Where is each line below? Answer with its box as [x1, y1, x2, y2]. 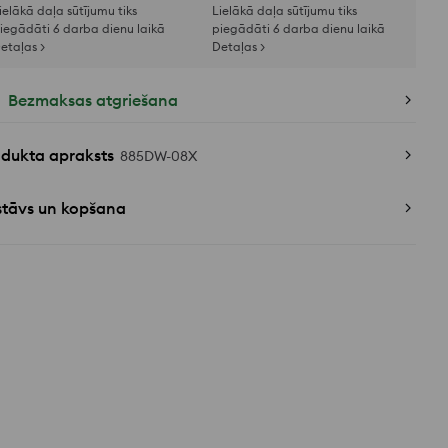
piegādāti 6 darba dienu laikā [212, 21, 385, 36]
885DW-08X [120, 147, 197, 165]
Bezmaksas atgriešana [8, 90, 178, 110]
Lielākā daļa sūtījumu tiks [212, 3, 357, 18]
